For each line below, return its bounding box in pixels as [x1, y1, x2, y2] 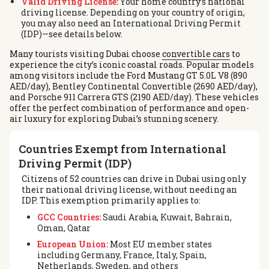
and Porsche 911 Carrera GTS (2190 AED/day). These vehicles [10, 91, 259, 103]
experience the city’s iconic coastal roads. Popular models [10, 59, 254, 71]
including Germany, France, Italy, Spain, [37, 249, 207, 261]
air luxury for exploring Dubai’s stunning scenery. [10, 113, 219, 125]
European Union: [37, 238, 108, 250]
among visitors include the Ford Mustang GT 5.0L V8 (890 [10, 70, 247, 82]
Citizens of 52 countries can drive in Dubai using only [22, 173, 246, 185]
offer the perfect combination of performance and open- [10, 102, 249, 114]
